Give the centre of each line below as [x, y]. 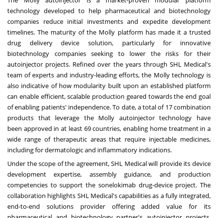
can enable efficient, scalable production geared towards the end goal [109, 97]
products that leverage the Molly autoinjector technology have [109, 118]
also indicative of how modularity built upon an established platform [109, 86]
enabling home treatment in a [166, 129]
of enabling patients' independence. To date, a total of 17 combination [109, 107]
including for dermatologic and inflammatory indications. [90, 150]
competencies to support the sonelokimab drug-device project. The [109, 185]
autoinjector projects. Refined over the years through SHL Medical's [109, 64]
